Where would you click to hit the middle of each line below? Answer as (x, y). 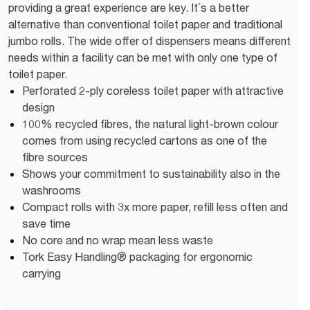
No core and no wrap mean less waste (118, 240)
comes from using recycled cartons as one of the (145, 140)
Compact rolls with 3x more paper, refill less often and (155, 207)
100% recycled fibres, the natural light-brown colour (150, 124)
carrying (42, 273)
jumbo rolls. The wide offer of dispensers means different (149, 40)
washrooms (52, 190)
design (38, 107)
